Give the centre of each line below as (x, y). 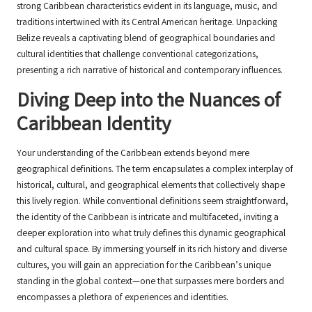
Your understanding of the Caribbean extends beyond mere (133, 154)
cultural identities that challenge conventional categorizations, (138, 55)
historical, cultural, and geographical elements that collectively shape (151, 186)
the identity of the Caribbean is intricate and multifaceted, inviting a (148, 218)
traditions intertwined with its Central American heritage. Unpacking (147, 23)
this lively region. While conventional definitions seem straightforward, (153, 202)
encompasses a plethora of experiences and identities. (123, 298)
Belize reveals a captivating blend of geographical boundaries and (146, 39)
